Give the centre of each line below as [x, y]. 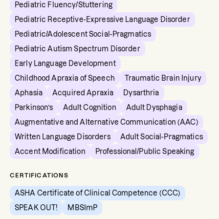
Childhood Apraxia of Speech [65, 78]
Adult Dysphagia [154, 108]
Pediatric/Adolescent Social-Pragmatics [83, 34]
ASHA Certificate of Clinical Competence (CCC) [98, 193]
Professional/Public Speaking [145, 152]
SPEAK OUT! [36, 208]
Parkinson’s [34, 108]
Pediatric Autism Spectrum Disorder [77, 49]
